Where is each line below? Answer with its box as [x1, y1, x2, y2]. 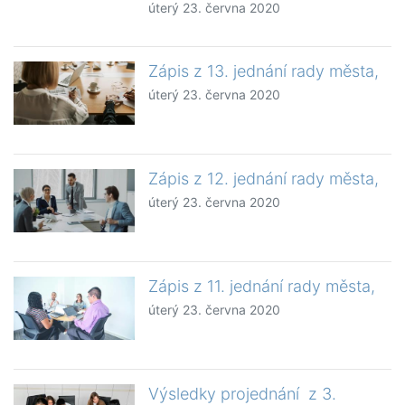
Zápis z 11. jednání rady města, [148, 277, 376, 297]
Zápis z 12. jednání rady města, [148, 169, 380, 189]
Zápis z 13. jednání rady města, [148, 61, 380, 81]
